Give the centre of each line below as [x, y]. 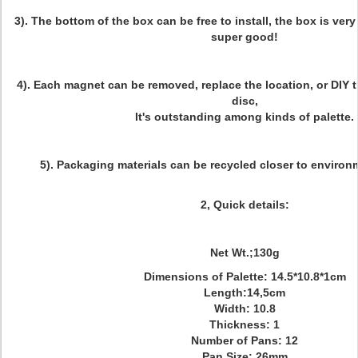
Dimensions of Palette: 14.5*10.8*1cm [245, 276]
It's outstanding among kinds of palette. [245, 117]
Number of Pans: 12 [245, 340]
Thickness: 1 [245, 324]
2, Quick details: [245, 205]
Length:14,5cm [245, 292]
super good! [245, 37]
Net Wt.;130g [245, 253]
